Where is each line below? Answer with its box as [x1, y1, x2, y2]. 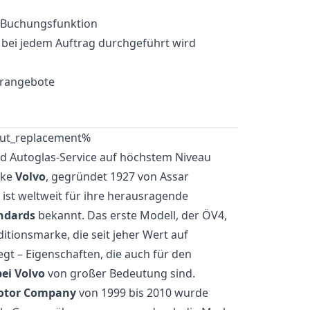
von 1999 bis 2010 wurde [76, 285, 208, 300]
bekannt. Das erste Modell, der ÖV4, [35, 208, 227, 223]
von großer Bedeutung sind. [45, 266, 195, 281]
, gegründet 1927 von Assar [46, 169, 189, 184]
